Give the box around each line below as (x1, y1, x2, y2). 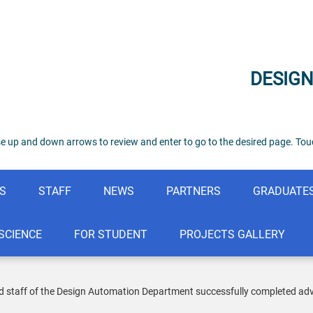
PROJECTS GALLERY (180, 228, 285, 241)
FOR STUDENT (74, 228, 147, 241)
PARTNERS (166, 184, 221, 198)
